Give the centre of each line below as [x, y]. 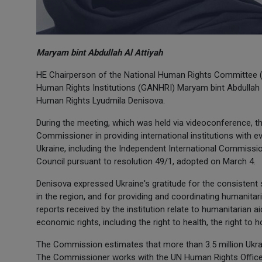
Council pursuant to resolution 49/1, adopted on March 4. [146, 161]
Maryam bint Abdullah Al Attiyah [99, 53]
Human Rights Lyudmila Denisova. [101, 101]
